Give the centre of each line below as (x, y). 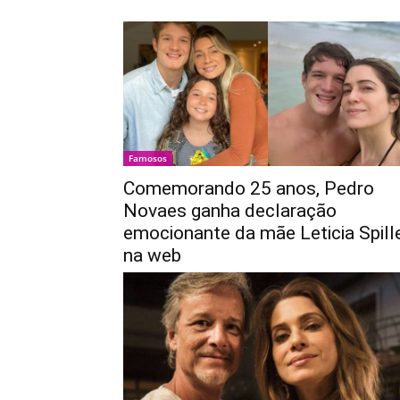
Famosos (148, 158)
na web (152, 256)
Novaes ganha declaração (230, 211)
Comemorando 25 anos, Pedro (249, 189)
